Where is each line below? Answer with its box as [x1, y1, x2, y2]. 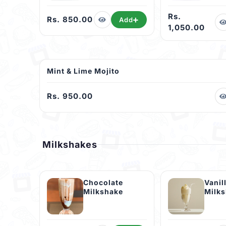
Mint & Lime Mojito [47, 67, 120, 76]
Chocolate [83, 178, 123, 187]
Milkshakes [42, 139, 97, 150]
